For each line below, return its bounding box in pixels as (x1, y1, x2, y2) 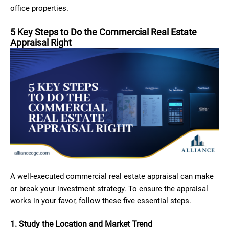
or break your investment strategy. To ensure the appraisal (10, 184, 208, 193)
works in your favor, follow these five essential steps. (10, 196, 191, 205)
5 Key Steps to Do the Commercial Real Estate (10, 26, 197, 37)
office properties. (10, 3, 68, 13)
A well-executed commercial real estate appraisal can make (10, 172, 214, 181)
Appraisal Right (10, 37, 72, 48)
